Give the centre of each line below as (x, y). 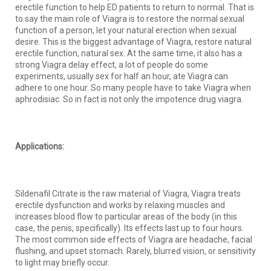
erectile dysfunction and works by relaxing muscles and (120, 205)
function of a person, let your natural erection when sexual (126, 30)
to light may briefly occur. (62, 262)
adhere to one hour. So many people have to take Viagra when (133, 87)
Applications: (40, 146)
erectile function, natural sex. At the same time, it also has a (129, 53)
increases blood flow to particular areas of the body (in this (126, 216)
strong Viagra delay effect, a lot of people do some (112, 64)
